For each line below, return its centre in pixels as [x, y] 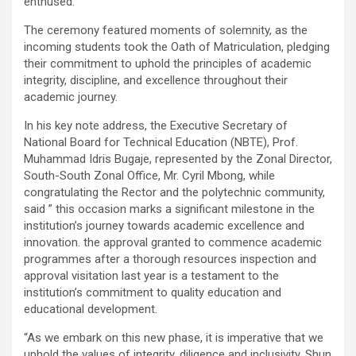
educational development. [91, 309]
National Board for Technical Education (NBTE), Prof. [161, 142]
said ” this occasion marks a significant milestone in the [169, 209]
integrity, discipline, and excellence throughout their [156, 80]
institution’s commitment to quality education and [153, 292]
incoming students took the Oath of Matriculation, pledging [177, 46]
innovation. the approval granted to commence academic [173, 242]
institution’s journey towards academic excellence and [164, 225]
